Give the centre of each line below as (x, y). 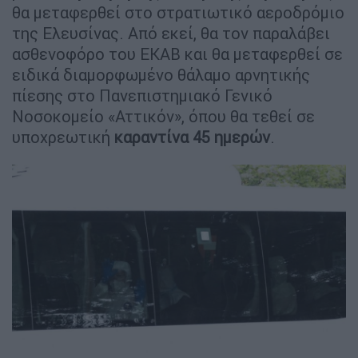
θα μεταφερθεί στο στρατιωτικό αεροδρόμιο (178, 12)
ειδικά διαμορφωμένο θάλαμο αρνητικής (161, 74)
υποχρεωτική (63, 137)
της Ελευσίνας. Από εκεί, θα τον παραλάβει (171, 33)
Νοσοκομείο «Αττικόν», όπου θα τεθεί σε (163, 116)
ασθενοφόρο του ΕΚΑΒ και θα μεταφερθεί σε (177, 54)
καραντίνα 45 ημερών (192, 137)
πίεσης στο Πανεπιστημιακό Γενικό (142, 95)
